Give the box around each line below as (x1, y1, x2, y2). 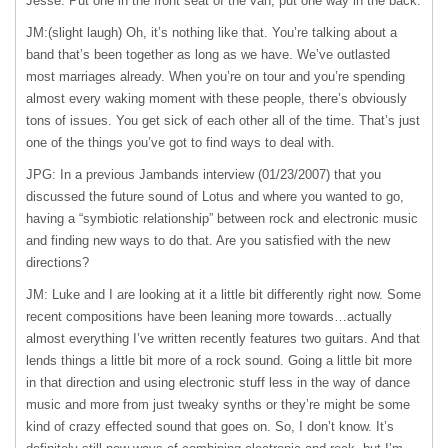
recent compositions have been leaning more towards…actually (26, 309, 392, 324)
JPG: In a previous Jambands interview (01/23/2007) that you (26, 167, 381, 182)
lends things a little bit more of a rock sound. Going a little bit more (26, 353, 412, 368)
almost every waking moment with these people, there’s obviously (26, 91, 407, 106)
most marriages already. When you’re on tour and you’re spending (26, 69, 405, 84)
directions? (26, 255, 89, 270)
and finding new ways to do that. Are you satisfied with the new (26, 233, 390, 248)
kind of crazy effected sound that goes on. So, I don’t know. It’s (26, 419, 394, 434)
